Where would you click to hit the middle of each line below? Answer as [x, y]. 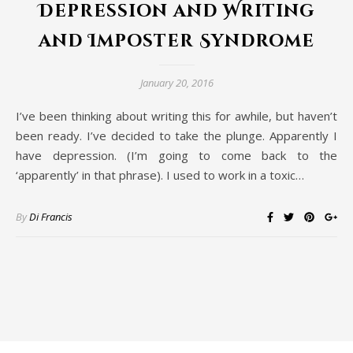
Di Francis [51, 217]
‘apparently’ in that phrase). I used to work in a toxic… [160, 175]
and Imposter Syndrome [176, 42]
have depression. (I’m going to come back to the [176, 156]
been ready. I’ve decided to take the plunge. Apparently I [176, 136]
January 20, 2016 [176, 83]
